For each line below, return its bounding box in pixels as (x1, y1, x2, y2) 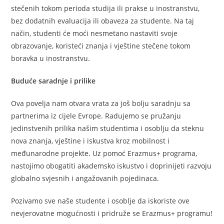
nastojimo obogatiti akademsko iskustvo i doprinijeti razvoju (11, 160, 212, 170)
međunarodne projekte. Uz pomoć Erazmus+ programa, (11, 148, 197, 158)
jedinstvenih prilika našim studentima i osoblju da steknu (11, 123, 204, 133)
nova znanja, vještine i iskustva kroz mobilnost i (11, 135, 170, 145)
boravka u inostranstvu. (11, 53, 90, 63)
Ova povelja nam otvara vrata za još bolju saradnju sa (11, 98, 191, 108)
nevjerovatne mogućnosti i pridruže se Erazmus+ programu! (11, 208, 213, 218)
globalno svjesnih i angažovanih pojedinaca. (11, 173, 159, 183)
